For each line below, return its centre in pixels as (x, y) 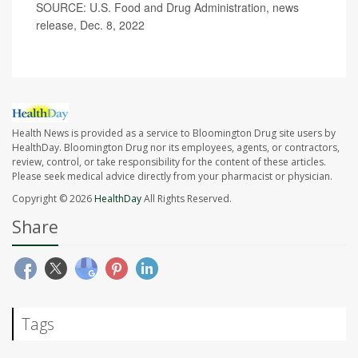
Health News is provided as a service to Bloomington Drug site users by (174, 133)
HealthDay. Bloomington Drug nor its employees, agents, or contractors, (176, 147)
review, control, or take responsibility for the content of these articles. (169, 161)
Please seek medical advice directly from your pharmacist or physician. (172, 176)
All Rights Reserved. (187, 198)
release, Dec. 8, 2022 (90, 25)
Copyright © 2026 (53, 198)
